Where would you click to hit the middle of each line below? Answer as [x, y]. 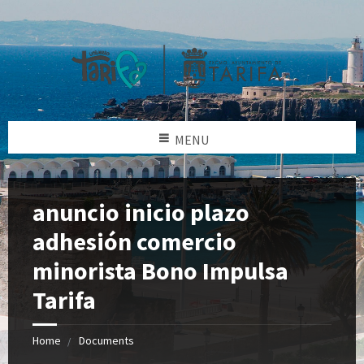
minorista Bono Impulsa [160, 270]
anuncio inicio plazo [141, 212]
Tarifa [64, 299]
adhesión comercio [134, 241]
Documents [106, 340]
